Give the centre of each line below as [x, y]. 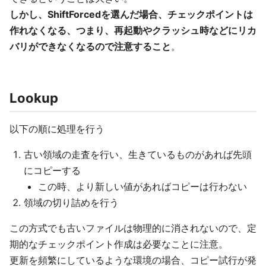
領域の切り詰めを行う [71, 202]
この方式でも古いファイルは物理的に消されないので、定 [133, 228]
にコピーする [52, 170]
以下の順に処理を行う [57, 129]
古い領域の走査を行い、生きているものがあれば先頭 [138, 154]
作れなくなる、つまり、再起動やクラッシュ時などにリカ [133, 30]
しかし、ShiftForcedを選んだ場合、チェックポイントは [131, 14]
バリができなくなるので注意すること [90, 46]
